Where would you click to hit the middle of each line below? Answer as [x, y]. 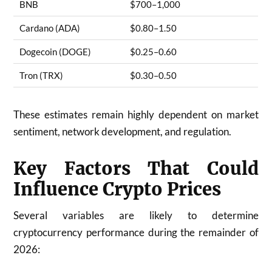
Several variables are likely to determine [136, 215]
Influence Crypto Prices [117, 189]
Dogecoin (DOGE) [56, 52]
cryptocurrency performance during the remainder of [136, 232]
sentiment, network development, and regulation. [123, 131]
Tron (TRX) [42, 76]
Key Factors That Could [136, 168]
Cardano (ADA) [50, 28]
